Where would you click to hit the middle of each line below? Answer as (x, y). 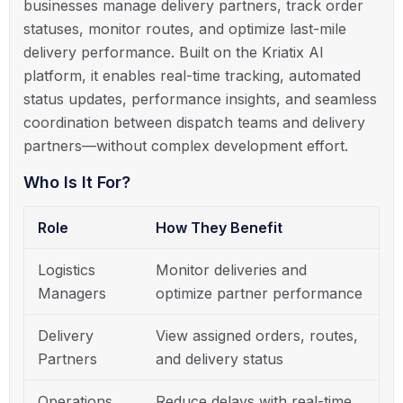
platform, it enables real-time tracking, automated (192, 75)
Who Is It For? (77, 182)
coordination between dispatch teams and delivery (194, 122)
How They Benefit (219, 227)
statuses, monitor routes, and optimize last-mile (185, 28)
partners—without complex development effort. (186, 145)
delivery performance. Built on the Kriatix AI (174, 52)
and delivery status (219, 358)
